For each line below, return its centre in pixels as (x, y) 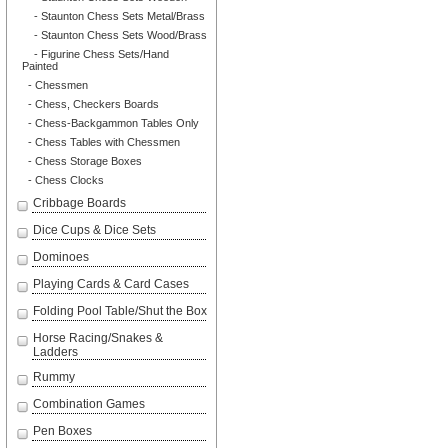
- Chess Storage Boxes (82, 161)
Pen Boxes (62, 431)
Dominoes (61, 257)
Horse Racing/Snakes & (98, 338)
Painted (40, 66)
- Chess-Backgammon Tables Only (110, 123)
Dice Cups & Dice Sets (94, 230)
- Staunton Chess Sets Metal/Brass (113, 16)
